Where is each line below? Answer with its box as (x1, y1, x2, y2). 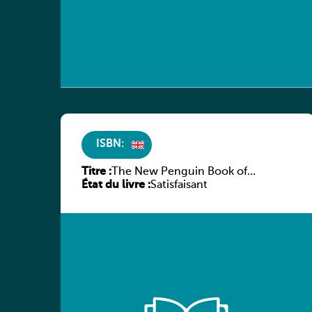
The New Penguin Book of (111, 166, 247, 178)
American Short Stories (111, 179, 231, 191)
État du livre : (81, 179, 150, 191)
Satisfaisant (150, 179, 208, 191)
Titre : (81, 166, 111, 178)
